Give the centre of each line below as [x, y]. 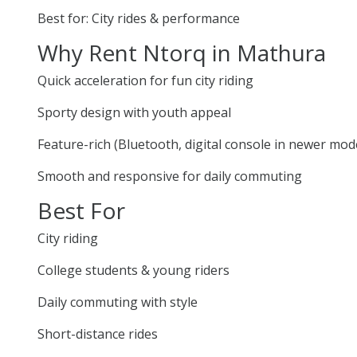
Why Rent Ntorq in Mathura [182, 52]
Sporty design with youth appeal [134, 112]
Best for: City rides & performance [139, 18]
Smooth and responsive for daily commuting [170, 176]
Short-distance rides [98, 333]
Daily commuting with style [118, 302]
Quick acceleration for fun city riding [145, 80]
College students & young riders [133, 270]
